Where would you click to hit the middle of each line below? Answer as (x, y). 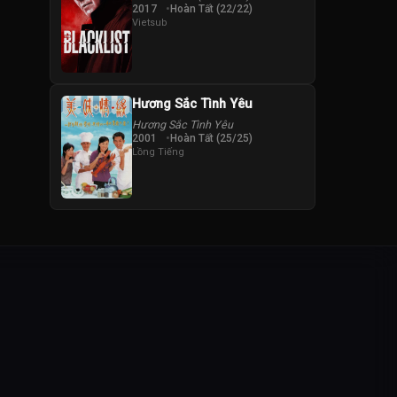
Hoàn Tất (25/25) (211, 138)
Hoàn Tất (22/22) (211, 8)
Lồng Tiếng (158, 152)
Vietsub (150, 22)
